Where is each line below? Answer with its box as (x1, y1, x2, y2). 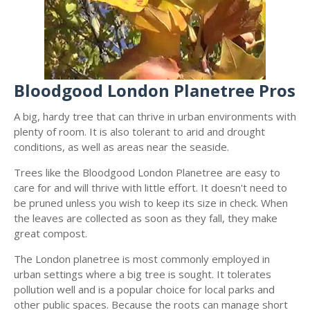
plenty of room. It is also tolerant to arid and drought (14, 125, 265, 138)
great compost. (14, 226, 87, 240)
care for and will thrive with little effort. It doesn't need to (14, 181, 287, 194)
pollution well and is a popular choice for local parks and (14, 282, 275, 296)
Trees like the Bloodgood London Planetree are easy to (14, 165, 280, 179)
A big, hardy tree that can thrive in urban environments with (14, 109, 296, 123)
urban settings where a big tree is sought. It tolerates (14, 267, 271, 281)
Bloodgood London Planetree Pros (14, 79, 295, 102)
